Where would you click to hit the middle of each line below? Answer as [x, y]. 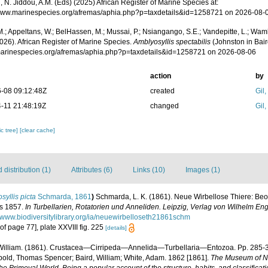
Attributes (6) [92, 170]
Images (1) [203, 170]
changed [164, 106]
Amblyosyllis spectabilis [172, 42]
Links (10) [149, 170]
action [160, 76]
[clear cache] [38, 130]
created [162, 91]
